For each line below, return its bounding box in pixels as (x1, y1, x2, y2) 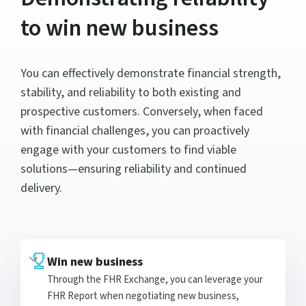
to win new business (20, 11, 219, 45)
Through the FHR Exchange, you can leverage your (47, 272, 263, 287)
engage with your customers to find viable (20, 141, 236, 158)
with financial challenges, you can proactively (20, 122, 249, 139)
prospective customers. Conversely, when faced (20, 102, 263, 120)
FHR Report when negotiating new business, (47, 288, 239, 303)
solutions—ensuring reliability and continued (20, 160, 247, 178)
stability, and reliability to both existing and (20, 83, 241, 101)
